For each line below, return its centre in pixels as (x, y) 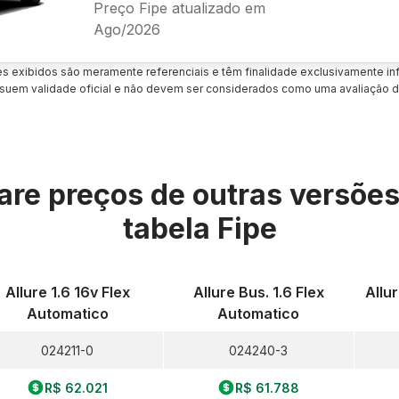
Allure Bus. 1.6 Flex (258, 292)
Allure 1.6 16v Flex (67, 292)
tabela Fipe (199, 228)
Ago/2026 (126, 29)
